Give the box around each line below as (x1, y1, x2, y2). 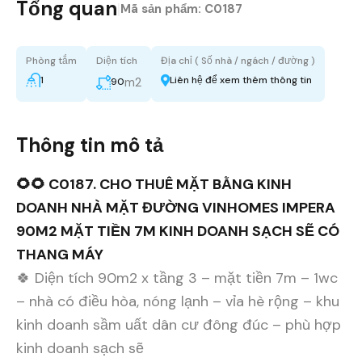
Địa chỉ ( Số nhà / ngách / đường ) (161, 53, 315, 67)
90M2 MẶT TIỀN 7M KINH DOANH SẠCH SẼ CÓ (16, 221, 339, 241)
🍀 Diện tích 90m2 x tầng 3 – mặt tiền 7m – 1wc (16, 267, 338, 288)
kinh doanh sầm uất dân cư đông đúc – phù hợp (16, 314, 341, 335)
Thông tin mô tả (16, 132, 163, 158)
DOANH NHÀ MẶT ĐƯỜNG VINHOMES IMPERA (16, 197, 335, 217)
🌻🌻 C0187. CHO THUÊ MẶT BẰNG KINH (16, 174, 292, 194)
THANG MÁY (16, 244, 103, 264)
